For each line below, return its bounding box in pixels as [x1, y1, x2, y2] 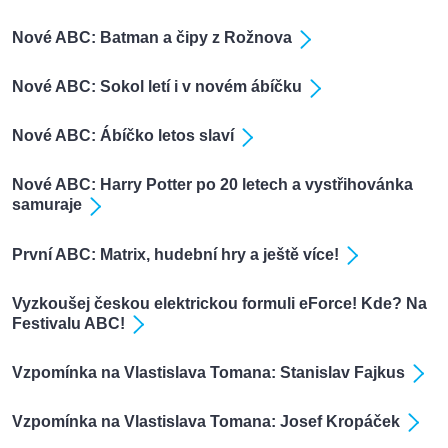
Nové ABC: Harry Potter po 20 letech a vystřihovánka [12, 176, 413, 194]
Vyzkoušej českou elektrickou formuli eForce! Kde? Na [12, 294, 427, 312]
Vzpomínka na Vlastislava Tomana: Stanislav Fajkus [12, 363, 405, 381]
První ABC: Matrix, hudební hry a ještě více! [12, 245, 339, 263]
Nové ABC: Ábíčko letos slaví [12, 127, 234, 145]
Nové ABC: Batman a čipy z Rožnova [12, 29, 292, 47]
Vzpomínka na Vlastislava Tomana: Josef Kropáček [12, 412, 400, 430]
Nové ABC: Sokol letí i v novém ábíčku [12, 78, 302, 96]
